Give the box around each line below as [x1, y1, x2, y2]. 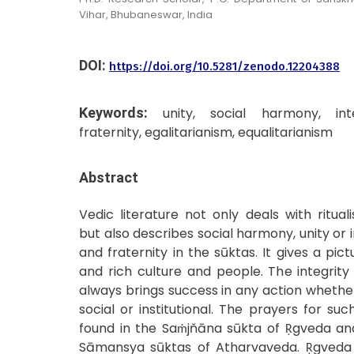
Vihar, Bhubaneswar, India [79, 6, 213, 22]
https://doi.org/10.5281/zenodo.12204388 [109, 58, 340, 73]
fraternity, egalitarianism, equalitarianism [79, 122, 333, 141]
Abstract [79, 168, 138, 186]
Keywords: [79, 104, 164, 121]
